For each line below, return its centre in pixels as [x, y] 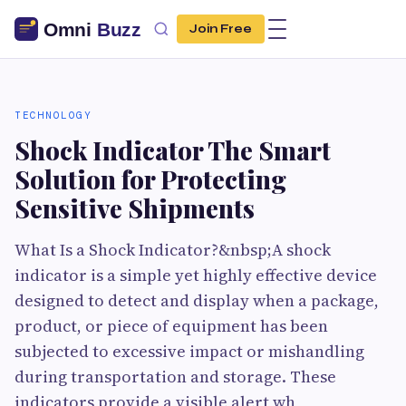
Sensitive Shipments [135, 208]
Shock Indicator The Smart [173, 150]
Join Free [221, 29]
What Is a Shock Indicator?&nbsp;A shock [173, 250]
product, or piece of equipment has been [171, 326]
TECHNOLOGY [53, 115]
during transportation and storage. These [175, 377]
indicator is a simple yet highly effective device [196, 275]
